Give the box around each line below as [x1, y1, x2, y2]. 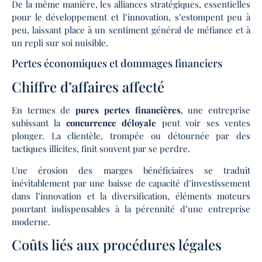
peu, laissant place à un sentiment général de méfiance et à [12, 23, 250, 36]
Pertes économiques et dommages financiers [12, 56, 222, 71]
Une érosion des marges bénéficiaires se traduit [12, 164, 250, 176]
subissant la [12, 117, 66, 129]
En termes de [12, 104, 76, 116]
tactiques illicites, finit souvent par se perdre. [12, 143, 190, 155]
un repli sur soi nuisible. [12, 36, 108, 49]
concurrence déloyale [65, 117, 162, 129]
